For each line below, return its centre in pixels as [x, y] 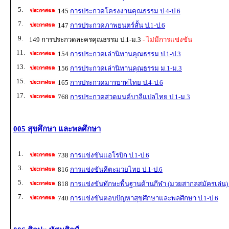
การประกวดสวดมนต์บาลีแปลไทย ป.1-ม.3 [130, 97]
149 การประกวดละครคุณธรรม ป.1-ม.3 [85, 40]
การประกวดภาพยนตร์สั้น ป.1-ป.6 [118, 26]
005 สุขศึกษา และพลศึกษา [57, 129]
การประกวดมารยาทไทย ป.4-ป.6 [117, 83]
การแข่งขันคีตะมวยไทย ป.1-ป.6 [116, 170]
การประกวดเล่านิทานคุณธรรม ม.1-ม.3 [126, 68]
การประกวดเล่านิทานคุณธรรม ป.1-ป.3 [125, 54]
